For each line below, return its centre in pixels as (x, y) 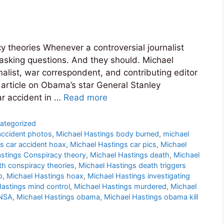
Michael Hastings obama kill (151, 197)
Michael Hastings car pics (113, 144)
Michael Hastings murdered (120, 186)
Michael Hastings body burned (108, 134)
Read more (85, 97)
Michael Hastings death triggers (132, 165)
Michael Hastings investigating (139, 176)
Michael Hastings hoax (45, 176)
